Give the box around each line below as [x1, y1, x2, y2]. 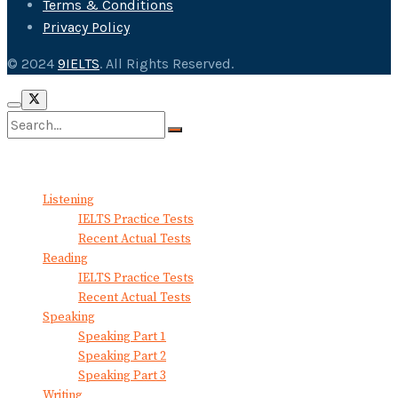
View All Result [7, 159, 94, 176]
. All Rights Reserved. [99, 54, 234, 72]
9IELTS [58, 54, 99, 72]
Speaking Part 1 [78, 328, 166, 345]
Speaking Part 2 [78, 347, 166, 364]
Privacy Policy [43, 18, 130, 36]
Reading [43, 250, 88, 267]
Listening [43, 191, 94, 208]
